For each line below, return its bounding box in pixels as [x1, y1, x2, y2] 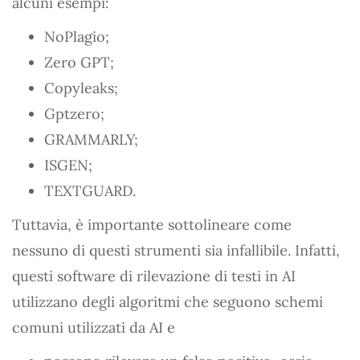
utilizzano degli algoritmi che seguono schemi [12, 292, 323, 311]
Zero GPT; [44, 52, 114, 72]
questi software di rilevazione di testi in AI [12, 266, 296, 285]
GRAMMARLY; [44, 129, 138, 149]
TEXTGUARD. [44, 181, 136, 200]
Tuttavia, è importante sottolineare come [12, 215, 292, 234]
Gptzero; [44, 104, 104, 123]
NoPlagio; [44, 27, 109, 46]
